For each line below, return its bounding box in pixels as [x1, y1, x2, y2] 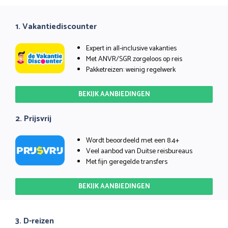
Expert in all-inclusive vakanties [86, 42, 177, 54]
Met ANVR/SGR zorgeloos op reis [86, 53, 182, 65]
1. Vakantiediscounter [15, 19, 97, 34]
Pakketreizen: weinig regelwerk [86, 64, 176, 76]
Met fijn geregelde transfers [86, 156, 167, 168]
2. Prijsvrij [15, 111, 51, 126]
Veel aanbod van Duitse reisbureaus [86, 145, 192, 157]
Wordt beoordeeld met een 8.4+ [86, 134, 179, 147]
